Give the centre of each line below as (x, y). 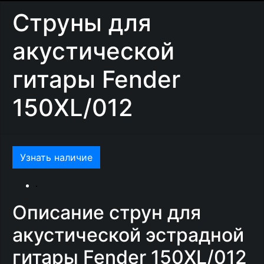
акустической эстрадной (128, 235)
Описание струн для (107, 212)
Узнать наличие (56, 157)
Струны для (82, 23)
